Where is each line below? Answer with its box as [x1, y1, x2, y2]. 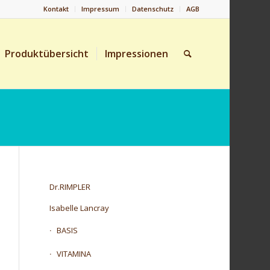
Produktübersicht [4, 47, 89, 60]
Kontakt [43, 4, 69, 13]
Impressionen [104, 47, 168, 60]
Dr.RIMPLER [49, 181, 91, 192]
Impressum [81, 4, 119, 13]
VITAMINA [57, 248, 92, 259]
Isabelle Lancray [49, 202, 110, 213]
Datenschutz [131, 4, 174, 13]
